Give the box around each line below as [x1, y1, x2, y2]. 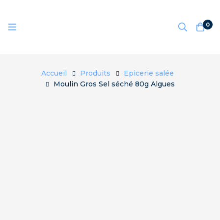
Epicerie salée [123, 69, 174, 78]
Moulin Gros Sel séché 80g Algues [53, 80, 175, 88]
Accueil [41, 69, 67, 78]
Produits [80, 69, 110, 78]
